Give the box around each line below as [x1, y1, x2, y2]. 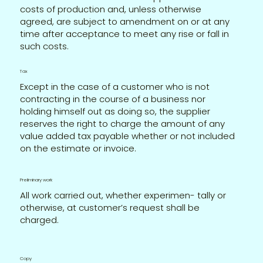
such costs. [20, 39, 69, 52]
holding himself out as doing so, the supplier [20, 104, 211, 117]
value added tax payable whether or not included [20, 129, 235, 142]
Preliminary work [20, 177, 53, 184]
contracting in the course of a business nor [20, 92, 206, 105]
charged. [20, 214, 59, 227]
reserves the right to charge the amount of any [20, 117, 225, 130]
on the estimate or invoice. [20, 141, 137, 154]
